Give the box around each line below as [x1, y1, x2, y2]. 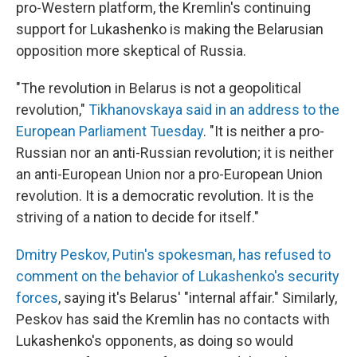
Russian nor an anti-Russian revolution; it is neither [16, 144, 334, 161]
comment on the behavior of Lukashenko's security [16, 268, 339, 284]
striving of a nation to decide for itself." [16, 209, 259, 226]
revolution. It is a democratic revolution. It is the [16, 187, 314, 204]
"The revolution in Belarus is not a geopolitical [16, 80, 301, 96]
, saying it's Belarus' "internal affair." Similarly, [58, 289, 337, 306]
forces [16, 289, 58, 306]
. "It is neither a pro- [203, 123, 324, 139]
